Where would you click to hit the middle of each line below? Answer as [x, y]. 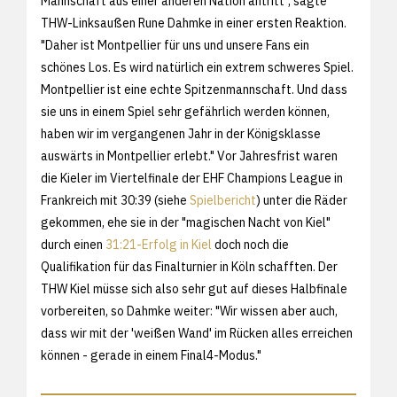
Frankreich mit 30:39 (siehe [115, 200]
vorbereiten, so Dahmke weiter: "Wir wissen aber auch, [189, 311]
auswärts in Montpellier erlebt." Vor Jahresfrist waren [189, 156]
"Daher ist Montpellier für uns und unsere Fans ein [175, 45]
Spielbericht [223, 200]
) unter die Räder [302, 200]
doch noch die [250, 244]
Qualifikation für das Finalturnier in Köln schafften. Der [189, 266]
